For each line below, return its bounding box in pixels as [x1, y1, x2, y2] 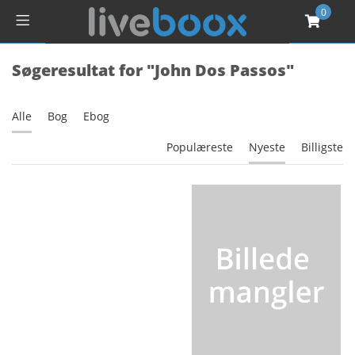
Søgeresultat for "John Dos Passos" [12, 59, 294, 81]
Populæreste [166, 139, 233, 155]
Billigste [301, 139, 343, 155]
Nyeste [249, 139, 285, 155]
